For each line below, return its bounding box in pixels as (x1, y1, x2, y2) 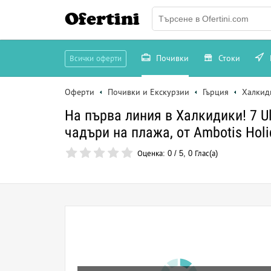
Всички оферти (70, 54, 122, 63)
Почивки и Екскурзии (108, 87, 189, 97)
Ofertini (65, 8, 140, 30)
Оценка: (137, 149, 168, 158)
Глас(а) (192, 149, 218, 158)
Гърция (203, 87, 229, 97)
